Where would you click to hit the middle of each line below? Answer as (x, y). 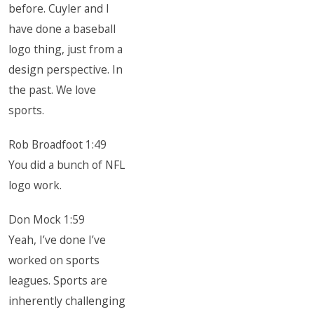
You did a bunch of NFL (67, 165)
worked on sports (54, 260)
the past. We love (53, 90)
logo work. (35, 185)
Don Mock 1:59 (47, 219)
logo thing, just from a (66, 49)
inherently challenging (67, 301)
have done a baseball (62, 29)
